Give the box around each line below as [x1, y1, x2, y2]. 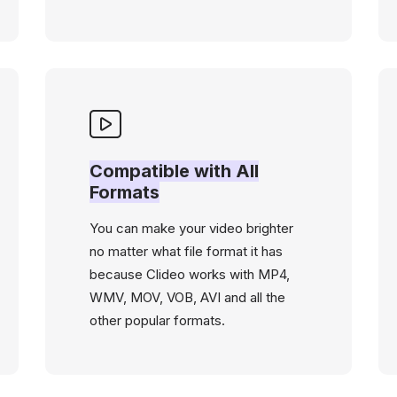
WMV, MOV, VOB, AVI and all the [89, 289, 285, 306]
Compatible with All [89, 160, 259, 182]
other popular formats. [89, 312, 225, 329]
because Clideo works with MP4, [89, 266, 290, 283]
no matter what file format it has [89, 243, 283, 260]
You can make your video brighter [89, 220, 293, 237]
